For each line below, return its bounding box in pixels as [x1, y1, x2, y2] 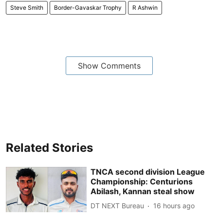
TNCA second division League [91, 166, 205, 177]
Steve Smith [10, 3, 43, 11]
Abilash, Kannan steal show [91, 186, 195, 196]
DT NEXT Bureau [91, 201, 145, 210]
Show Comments [77, 60, 141, 71]
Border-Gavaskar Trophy [54, 3, 122, 11]
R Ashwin [132, 3, 158, 11]
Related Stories [6, 140, 93, 155]
